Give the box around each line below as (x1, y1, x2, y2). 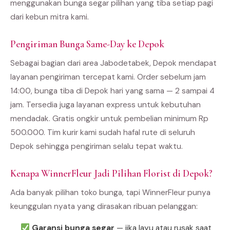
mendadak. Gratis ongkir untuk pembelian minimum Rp (10, 113, 208, 124)
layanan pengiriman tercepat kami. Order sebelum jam (10, 72, 206, 83)
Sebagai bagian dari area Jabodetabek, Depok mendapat (10, 58, 217, 69)
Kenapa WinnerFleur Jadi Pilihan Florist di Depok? (10, 167, 213, 180)
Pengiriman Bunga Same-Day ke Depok (10, 38, 164, 51)
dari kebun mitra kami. (10, 12, 89, 23)
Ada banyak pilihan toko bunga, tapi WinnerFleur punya (10, 187, 210, 198)
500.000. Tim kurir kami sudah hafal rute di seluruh (10, 127, 195, 138)
